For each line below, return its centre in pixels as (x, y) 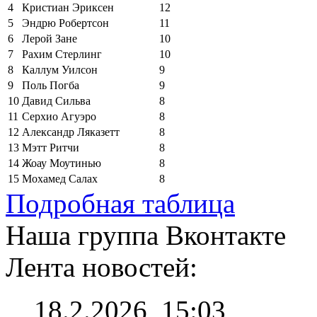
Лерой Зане (50, 38)
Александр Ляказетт (71, 132)
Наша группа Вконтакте (146, 235)
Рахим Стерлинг (62, 54)
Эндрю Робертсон (65, 23)
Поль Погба (51, 85)
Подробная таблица (120, 203)
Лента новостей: (102, 267)
